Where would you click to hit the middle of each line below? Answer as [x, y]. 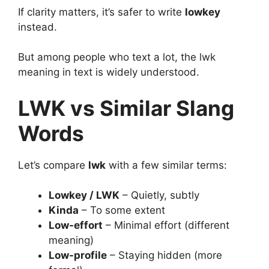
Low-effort [76, 225]
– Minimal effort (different [166, 225]
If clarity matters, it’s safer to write [101, 12]
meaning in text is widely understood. [109, 72]
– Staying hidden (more [165, 255]
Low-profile [78, 255]
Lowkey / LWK [84, 195]
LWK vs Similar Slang [126, 108]
